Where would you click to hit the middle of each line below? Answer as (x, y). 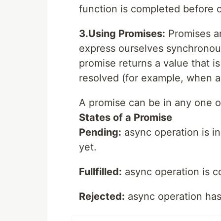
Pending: (100, 132)
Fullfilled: (100, 172)
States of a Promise (126, 118)
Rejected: (102, 197)
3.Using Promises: (122, 34)
